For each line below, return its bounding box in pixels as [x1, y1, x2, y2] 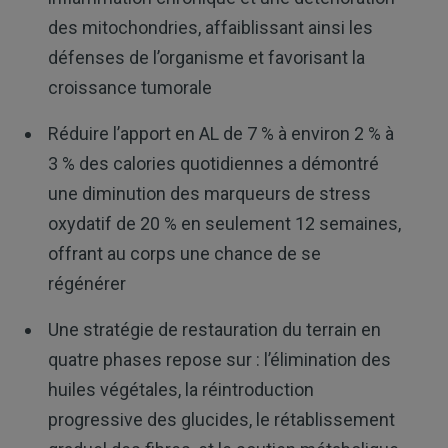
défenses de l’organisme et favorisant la [47, 46, 365, 68]
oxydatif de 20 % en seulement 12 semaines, [47, 212, 401, 234]
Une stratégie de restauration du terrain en [47, 318, 381, 340]
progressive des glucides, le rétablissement [47, 408, 395, 430]
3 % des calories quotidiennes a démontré [47, 152, 379, 174]
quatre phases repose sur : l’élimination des [47, 348, 391, 370]
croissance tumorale [47, 76, 212, 98]
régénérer [47, 272, 126, 294]
